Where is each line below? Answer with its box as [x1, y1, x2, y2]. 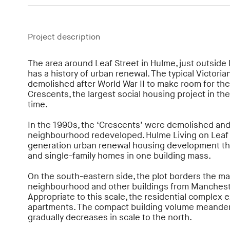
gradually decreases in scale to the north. [27, 213, 192, 223]
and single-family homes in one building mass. [27, 151, 211, 162]
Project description [27, 32, 100, 43]
